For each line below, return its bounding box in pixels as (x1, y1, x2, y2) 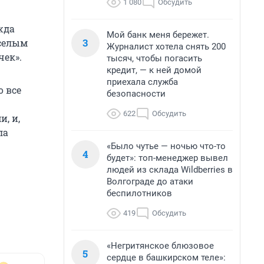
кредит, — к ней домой (107, 65, 202, 75)
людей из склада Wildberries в (107, 164, 233, 175)
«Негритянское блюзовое (107, 240, 214, 251)
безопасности (107, 88, 166, 99)
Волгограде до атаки (107, 176, 193, 187)
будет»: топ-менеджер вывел (107, 153, 228, 163)
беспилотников (107, 188, 172, 199)
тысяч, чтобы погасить (107, 53, 202, 64)
